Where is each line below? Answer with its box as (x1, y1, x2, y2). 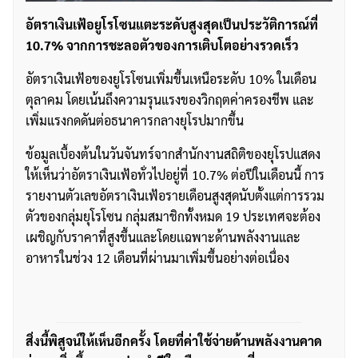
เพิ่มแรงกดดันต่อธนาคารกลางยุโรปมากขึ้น (26, 112, 244, 129)
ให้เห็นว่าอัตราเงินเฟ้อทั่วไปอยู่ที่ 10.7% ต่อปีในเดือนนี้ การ (26, 166, 324, 184)
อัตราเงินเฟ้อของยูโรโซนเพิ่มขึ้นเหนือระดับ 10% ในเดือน (26, 70, 316, 88)
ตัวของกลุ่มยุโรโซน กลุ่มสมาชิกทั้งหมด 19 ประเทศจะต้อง (26, 208, 320, 225)
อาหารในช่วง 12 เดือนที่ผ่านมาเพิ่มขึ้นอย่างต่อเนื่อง (26, 249, 289, 267)
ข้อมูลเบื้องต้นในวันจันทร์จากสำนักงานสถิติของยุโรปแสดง (26, 145, 320, 163)
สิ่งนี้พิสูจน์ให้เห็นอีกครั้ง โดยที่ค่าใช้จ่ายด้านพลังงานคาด (26, 332, 322, 350)
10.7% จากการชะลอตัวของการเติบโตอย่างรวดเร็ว (26, 37, 299, 54)
